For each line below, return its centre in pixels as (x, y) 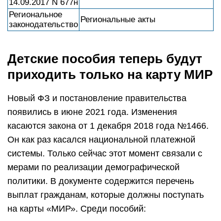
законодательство (43, 24)
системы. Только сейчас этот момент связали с (105, 153)
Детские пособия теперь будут (105, 59)
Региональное (36, 15)
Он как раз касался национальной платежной (101, 140)
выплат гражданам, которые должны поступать (106, 195)
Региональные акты (118, 19)
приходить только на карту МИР (110, 74)
